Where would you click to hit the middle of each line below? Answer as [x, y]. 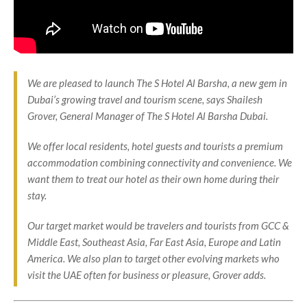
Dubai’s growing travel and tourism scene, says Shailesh [145, 100]
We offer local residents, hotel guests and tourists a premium [155, 146]
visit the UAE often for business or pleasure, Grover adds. [147, 275]
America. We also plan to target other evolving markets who [153, 259]
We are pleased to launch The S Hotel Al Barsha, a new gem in [157, 83]
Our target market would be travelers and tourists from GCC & [158, 226]
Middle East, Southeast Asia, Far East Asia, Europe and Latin [154, 242]
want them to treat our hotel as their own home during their [153, 179]
